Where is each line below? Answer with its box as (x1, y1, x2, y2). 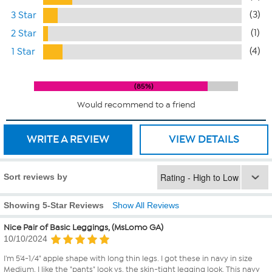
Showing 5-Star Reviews (4, 200, 104, 210)
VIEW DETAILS (169, 132, 239, 146)
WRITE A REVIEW (27, 132, 109, 146)
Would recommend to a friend (76, 99, 195, 110)
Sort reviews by (4, 171, 67, 182)
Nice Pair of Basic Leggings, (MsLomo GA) (4, 222, 163, 233)
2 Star (10, 27, 36, 39)
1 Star (12, 46, 36, 57)
